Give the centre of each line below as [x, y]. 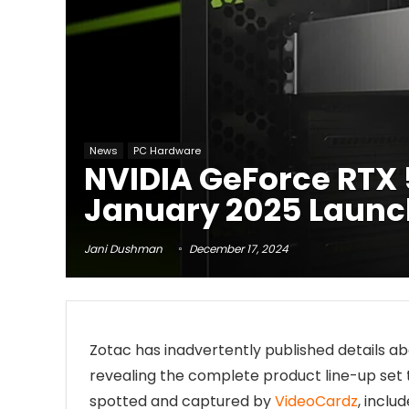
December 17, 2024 [237, 248]
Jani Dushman [123, 248]
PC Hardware [167, 150]
